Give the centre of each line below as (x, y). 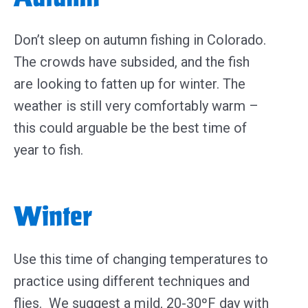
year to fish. (50, 150)
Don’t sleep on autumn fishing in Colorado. (140, 40)
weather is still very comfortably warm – (136, 106)
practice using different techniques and (132, 281)
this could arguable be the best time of (130, 128)
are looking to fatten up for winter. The (130, 84)
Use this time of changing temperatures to (141, 259)
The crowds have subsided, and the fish (132, 62)
